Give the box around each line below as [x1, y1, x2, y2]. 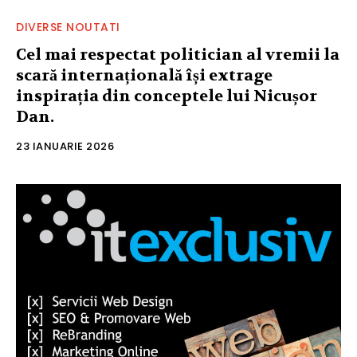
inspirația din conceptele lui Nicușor [16, 86, 317, 107]
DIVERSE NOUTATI [16, 19, 120, 36]
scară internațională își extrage [16, 65, 273, 86]
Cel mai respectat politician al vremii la [16, 45, 339, 65]
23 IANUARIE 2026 [16, 139, 114, 155]
